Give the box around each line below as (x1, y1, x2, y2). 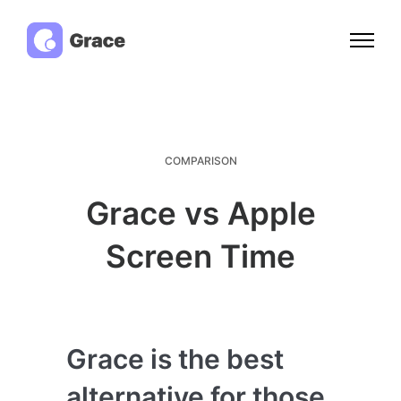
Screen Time (106, 236, 295, 275)
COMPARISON (164, 153, 237, 167)
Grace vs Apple (85, 193, 316, 232)
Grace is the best (66, 342, 284, 375)
